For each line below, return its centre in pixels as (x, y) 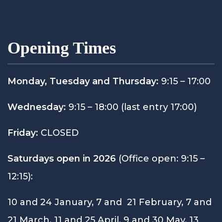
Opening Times (62, 48)
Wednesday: (37, 107)
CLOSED (58, 133)
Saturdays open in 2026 (62, 158)
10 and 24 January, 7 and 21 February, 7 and (110, 202)
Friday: (23, 133)
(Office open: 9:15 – (160, 158)
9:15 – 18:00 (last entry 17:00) (131, 107)
